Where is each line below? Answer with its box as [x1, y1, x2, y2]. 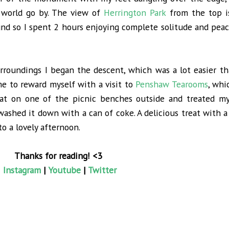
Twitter [87, 164, 117, 176]
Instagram [3, 164, 41, 176]
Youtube [48, 164, 81, 176]
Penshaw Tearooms [135, 78, 208, 90]
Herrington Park [104, 7, 166, 19]
